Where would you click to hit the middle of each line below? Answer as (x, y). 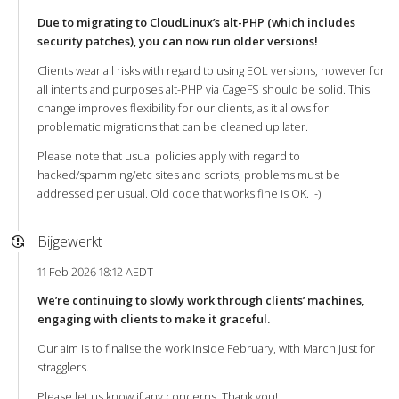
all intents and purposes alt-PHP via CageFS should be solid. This (203, 90)
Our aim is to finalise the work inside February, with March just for (206, 348)
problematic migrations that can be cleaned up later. (172, 127)
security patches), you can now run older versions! (177, 41)
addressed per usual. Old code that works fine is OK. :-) (179, 194)
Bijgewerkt (69, 242)
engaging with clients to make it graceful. (153, 318)
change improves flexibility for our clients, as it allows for (183, 108)
